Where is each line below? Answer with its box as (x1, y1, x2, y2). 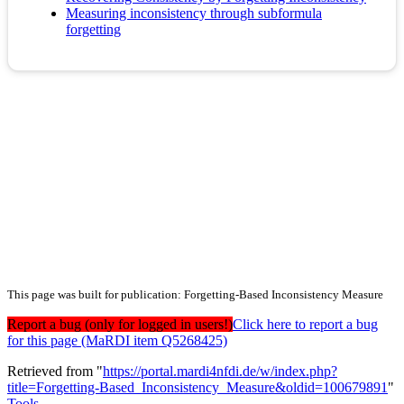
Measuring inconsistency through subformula (66, 5, 322, 22)
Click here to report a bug (233, 317, 378, 333)
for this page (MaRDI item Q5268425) (7, 333, 227, 349)
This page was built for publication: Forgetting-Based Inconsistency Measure (7, 288, 383, 302)
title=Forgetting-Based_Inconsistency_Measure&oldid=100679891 (7, 380, 388, 396)
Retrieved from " (7, 363, 103, 380)
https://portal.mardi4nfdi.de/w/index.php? (103, 363, 337, 380)
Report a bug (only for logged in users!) (7, 317, 233, 333)
